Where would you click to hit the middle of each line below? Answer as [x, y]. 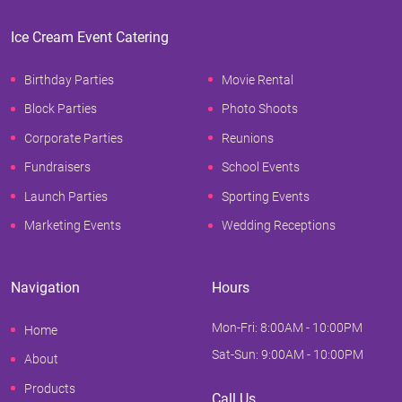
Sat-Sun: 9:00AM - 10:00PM [288, 355]
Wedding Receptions [279, 226]
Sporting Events [266, 196]
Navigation [45, 288]
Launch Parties [66, 196]
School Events [261, 167]
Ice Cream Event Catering [90, 38]
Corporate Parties [74, 138]
